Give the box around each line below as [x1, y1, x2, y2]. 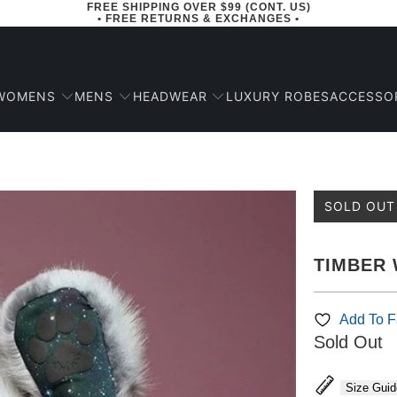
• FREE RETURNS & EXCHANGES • [97, 12, 300, 25]
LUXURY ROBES [225, 89, 330, 104]
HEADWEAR [132, 88, 207, 104]
